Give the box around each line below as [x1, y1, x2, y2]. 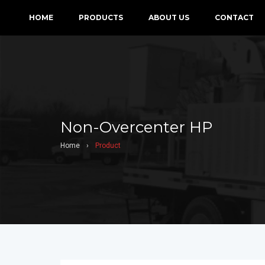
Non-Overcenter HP [60, 118, 212, 137]
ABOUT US [148, 13, 189, 22]
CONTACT [215, 13, 254, 22]
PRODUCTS [79, 13, 123, 22]
